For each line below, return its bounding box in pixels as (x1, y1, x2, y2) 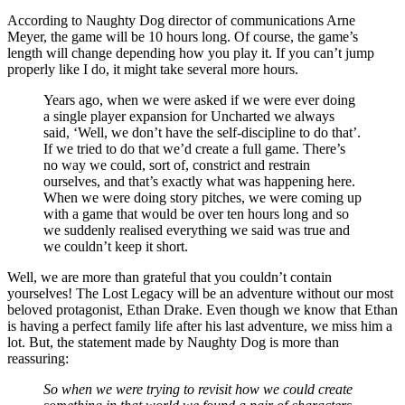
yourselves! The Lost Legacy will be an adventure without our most (7, 286, 393, 302)
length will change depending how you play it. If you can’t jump (7, 45, 374, 61)
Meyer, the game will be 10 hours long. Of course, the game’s (7, 29, 358, 45)
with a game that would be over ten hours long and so (43, 206, 349, 222)
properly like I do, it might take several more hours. (7, 61, 298, 78)
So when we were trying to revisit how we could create (43, 381, 353, 398)
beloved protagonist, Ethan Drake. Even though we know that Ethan (7, 302, 398, 318)
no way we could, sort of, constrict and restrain (43, 157, 310, 174)
